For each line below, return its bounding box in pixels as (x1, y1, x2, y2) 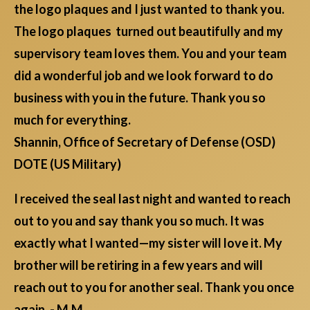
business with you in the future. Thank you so (14, 90, 266, 106)
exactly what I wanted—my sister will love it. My (14, 235, 282, 251)
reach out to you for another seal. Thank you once (14, 280, 294, 295)
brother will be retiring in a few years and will (14, 257, 263, 273)
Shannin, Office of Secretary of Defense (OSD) (14, 134, 280, 150)
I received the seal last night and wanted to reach (14, 191, 291, 207)
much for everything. (14, 112, 131, 128)
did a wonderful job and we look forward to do (14, 68, 273, 84)
